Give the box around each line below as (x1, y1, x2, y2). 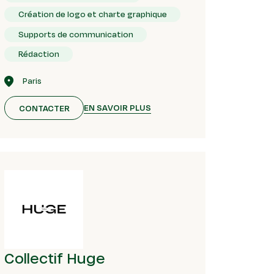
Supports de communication (18, 28, 133, 40)
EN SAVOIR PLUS (84, 102, 152, 114)
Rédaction (18, 48, 59, 61)
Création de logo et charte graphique (18, 8, 167, 21)
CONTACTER (18, 102, 70, 114)
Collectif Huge (4, 249, 106, 266)
